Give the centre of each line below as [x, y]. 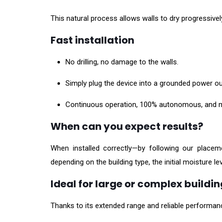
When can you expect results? [127, 127]
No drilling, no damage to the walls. [122, 62]
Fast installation [92, 40]
